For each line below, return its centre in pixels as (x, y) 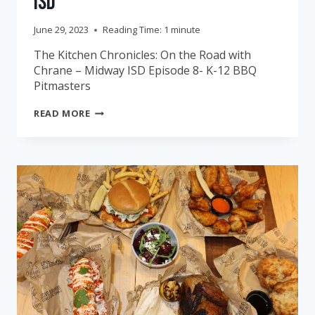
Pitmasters (62, 86)
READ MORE (62, 114)
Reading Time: (132, 30)
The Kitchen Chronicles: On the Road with (142, 55)
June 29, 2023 (61, 30)
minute (186, 30)
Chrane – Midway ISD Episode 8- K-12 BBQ (145, 71)
